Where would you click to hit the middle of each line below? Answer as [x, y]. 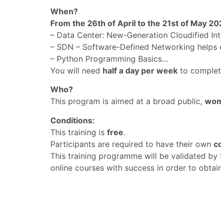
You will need [76, 70]
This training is [79, 132]
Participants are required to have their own [132, 144]
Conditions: [73, 120]
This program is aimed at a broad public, [128, 101]
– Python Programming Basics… [109, 58]
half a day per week [140, 70]
